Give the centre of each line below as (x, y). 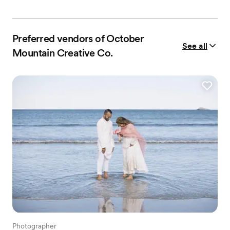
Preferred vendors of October (78, 39)
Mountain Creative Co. (63, 53)
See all (195, 46)
